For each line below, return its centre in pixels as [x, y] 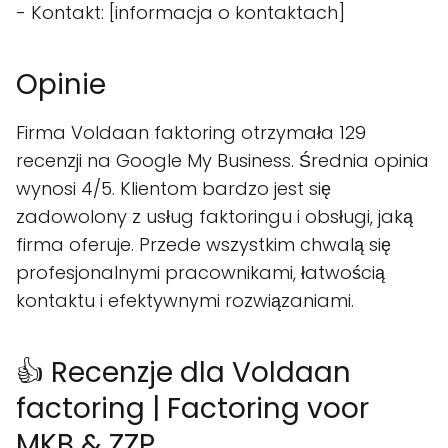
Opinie [61, 85]
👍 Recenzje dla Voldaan [183, 373]
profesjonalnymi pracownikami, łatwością [200, 273]
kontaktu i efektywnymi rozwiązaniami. [185, 301]
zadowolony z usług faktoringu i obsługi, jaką [214, 217]
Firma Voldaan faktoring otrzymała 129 [191, 133]
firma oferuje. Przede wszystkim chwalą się [203, 245]
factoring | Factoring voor [192, 409]
